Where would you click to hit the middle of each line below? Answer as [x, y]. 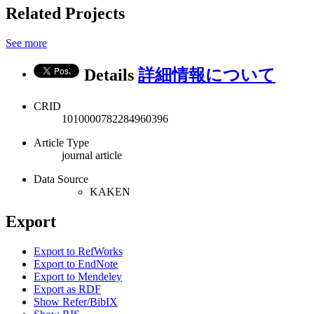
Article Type [61, 143]
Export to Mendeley [78, 276]
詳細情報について [207, 75]
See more [26, 43]
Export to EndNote [76, 264]
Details [111, 75]
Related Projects [65, 14]
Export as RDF [67, 289]
